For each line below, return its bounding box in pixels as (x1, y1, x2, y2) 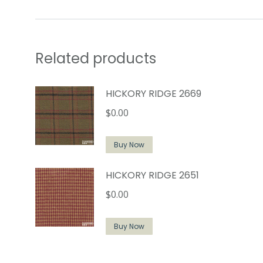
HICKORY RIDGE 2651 (106, 168, 199, 182)
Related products (35, 49, 156, 68)
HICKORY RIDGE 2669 (106, 87, 201, 100)
